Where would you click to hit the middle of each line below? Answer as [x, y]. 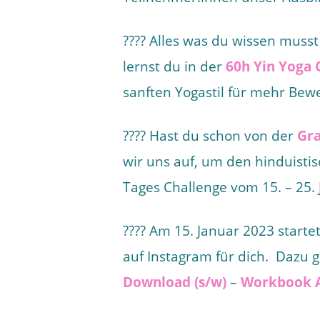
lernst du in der [174, 66]
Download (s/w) [175, 282]
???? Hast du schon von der [210, 136]
